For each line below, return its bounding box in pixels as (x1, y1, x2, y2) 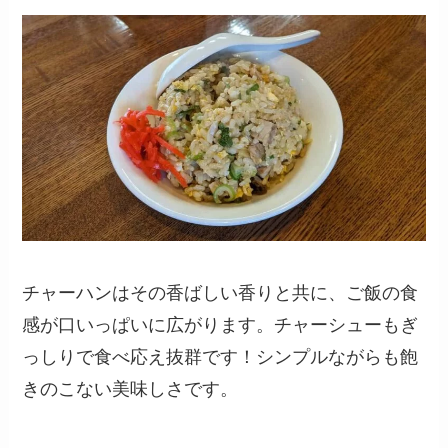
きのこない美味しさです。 (22, 379, 239, 400)
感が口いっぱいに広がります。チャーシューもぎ (22, 315, 419, 336)
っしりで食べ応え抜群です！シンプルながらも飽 (22, 347, 419, 368)
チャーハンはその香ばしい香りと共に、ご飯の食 (22, 283, 419, 304)
